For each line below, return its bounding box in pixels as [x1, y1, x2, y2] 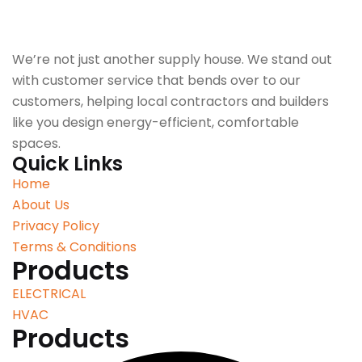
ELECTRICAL [12, 284, 86, 303]
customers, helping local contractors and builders [12, 91, 329, 111]
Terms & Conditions [12, 237, 137, 256]
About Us [12, 195, 69, 214]
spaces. [12, 133, 61, 153]
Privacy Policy [12, 216, 99, 235]
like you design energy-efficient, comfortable [12, 112, 299, 132]
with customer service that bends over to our [12, 70, 301, 90]
